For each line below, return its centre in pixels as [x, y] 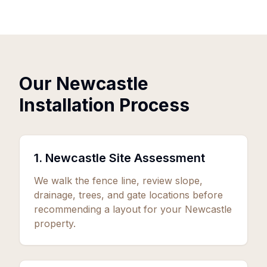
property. [55, 223]
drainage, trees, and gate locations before [128, 195]
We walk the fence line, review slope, [118, 181]
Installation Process [104, 105]
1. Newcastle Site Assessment [119, 158]
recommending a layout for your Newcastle [133, 209]
